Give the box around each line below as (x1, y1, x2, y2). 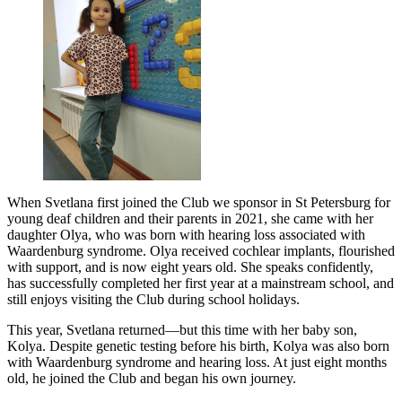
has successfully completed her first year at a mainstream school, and (7, 275, 394, 291)
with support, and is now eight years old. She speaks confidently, (7, 258, 373, 275)
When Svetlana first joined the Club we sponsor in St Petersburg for (7, 194, 390, 210)
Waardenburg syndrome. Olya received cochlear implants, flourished (7, 242, 395, 258)
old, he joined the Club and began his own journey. (7, 370, 296, 386)
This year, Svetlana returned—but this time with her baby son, (7, 321, 357, 337)
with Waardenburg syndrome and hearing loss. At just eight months (7, 354, 387, 370)
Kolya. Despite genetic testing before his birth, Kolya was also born (7, 337, 389, 354)
